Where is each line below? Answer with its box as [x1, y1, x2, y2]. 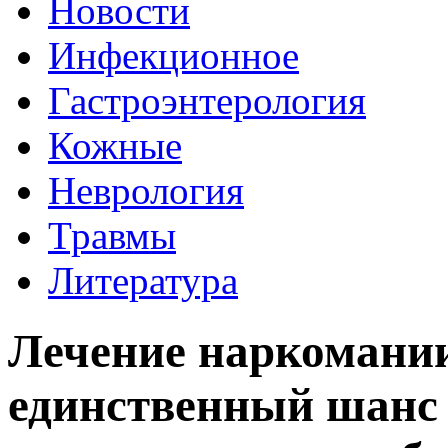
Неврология [48, 169, 244, 212]
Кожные [48, 124, 182, 167]
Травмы [48, 214, 176, 257]
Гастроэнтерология [48, 79, 366, 122]
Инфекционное [48, 34, 299, 77]
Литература [48, 259, 238, 302]
